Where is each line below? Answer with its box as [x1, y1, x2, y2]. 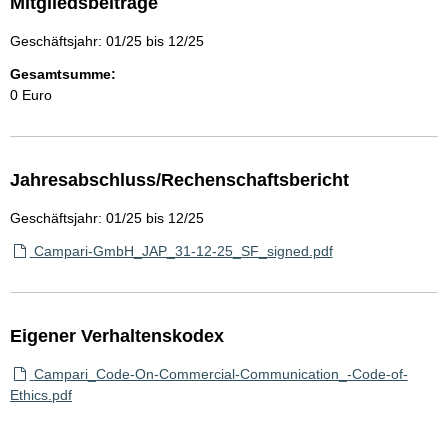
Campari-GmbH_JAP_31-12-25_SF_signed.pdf [33, 243, 333, 259]
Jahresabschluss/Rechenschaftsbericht [10, 170, 349, 190]
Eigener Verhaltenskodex [10, 326, 224, 346]
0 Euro [10, 87, 52, 103]
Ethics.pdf [10, 387, 72, 403]
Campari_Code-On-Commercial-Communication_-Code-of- [33, 366, 408, 382]
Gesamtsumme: [10, 66, 116, 82]
